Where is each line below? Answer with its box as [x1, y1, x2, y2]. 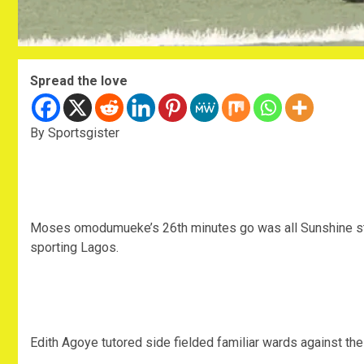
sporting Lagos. [30, 239, 119, 255]
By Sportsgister [30, 124, 119, 141]
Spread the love [30, 72, 128, 89]
